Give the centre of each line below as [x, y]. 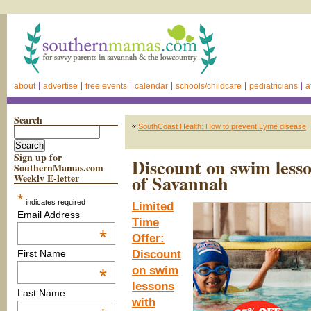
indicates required [54, 202]
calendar [151, 86]
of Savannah [180, 183]
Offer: [148, 238]
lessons [153, 286]
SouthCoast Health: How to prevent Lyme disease [222, 126]
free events [106, 86]
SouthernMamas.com [59, 168]
